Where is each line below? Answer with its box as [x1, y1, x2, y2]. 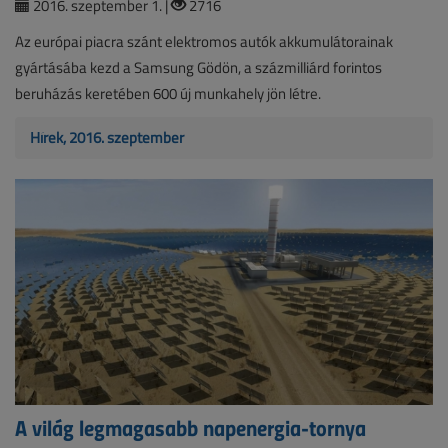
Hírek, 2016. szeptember [30, 126, 184, 148]
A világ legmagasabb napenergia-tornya [15, 411, 366, 444]
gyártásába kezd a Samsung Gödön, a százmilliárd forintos [15, 56, 382, 78]
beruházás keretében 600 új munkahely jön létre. [15, 82, 321, 104]
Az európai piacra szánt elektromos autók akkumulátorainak [15, 30, 393, 52]
